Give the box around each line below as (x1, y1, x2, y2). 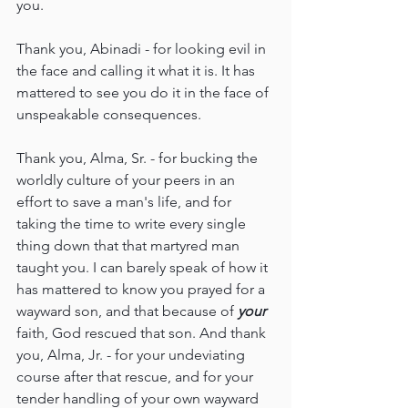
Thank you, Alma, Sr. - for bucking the (16, 149, 261, 168)
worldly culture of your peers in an (16, 171, 239, 189)
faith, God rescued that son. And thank (16, 324, 270, 342)
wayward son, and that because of (16, 302, 238, 321)
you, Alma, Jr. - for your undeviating (16, 346, 249, 364)
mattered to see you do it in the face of (16, 84, 272, 102)
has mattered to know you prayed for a (16, 280, 269, 299)
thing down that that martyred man (16, 237, 243, 255)
